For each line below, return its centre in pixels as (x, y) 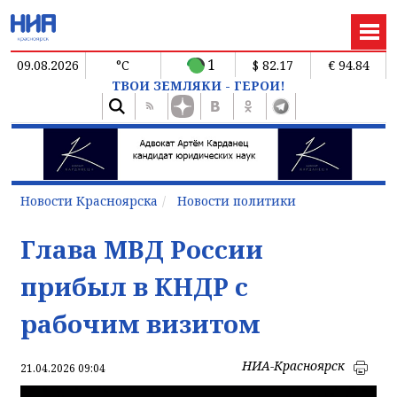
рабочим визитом (140, 323)
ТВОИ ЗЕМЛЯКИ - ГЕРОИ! (198, 85)
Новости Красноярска (89, 200)
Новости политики (237, 200)
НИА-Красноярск (293, 365)
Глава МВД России (142, 249)
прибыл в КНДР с (134, 286)
